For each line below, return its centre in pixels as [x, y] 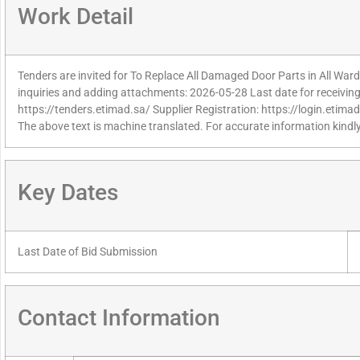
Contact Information [119, 318]
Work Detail [76, 17]
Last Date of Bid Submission [88, 252]
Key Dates [68, 193]
